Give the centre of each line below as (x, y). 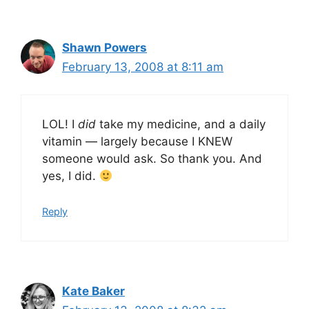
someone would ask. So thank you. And (152, 159)
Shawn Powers (104, 47)
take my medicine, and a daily (181, 124)
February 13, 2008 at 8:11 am (143, 67)
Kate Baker (93, 291)
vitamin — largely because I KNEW (137, 141)
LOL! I (60, 124)
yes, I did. (71, 176)
